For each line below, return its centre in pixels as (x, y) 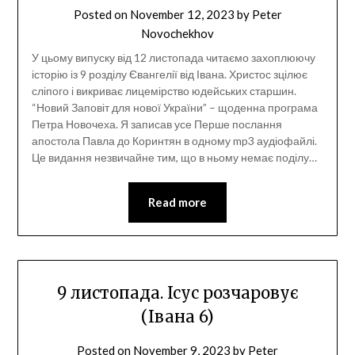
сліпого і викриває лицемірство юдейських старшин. (164, 91)
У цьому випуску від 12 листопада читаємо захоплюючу (173, 58)
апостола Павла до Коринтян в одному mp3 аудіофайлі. (174, 141)
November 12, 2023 (182, 15)
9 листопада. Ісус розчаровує (177, 293)
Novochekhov (177, 34)
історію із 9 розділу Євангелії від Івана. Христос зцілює (169, 74)
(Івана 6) (177, 317)
